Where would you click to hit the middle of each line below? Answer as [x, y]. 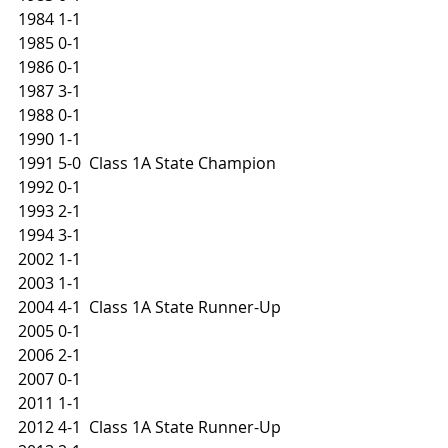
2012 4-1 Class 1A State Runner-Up [149, 427]
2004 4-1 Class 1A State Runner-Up [149, 307]
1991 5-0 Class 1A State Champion [147, 163]
